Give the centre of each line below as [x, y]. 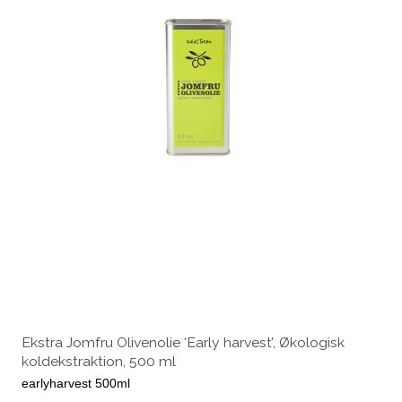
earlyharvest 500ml [76, 383]
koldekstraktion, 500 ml [99, 361]
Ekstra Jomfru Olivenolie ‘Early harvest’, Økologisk [183, 342]
